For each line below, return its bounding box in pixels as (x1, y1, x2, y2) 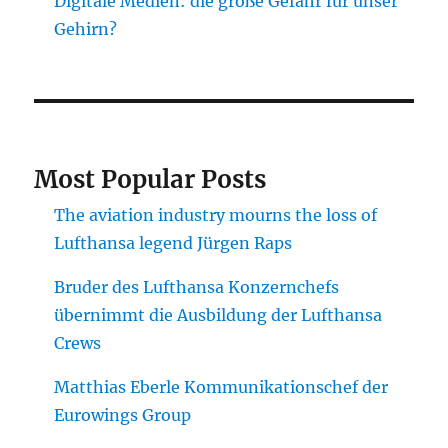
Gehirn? (54, 18, 118, 39)
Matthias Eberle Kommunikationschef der (54, 376, 389, 397)
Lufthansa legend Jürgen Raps (54, 232, 293, 253)
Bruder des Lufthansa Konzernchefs (54, 276, 340, 297)
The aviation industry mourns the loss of (54, 204, 378, 225)
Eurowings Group (54, 404, 192, 425)
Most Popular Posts (34, 163, 267, 195)
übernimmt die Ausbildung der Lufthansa (54, 304, 383, 325)
